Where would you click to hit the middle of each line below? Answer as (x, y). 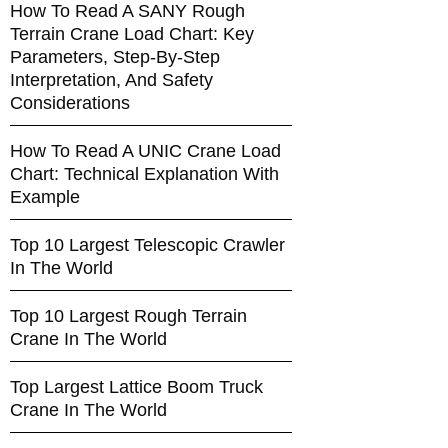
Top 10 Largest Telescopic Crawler (147, 245)
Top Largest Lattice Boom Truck (136, 387)
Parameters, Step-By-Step (114, 57)
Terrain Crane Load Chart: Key (131, 34)
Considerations (69, 103)
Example (44, 197)
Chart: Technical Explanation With (144, 174)
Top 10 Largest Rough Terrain (128, 316)
